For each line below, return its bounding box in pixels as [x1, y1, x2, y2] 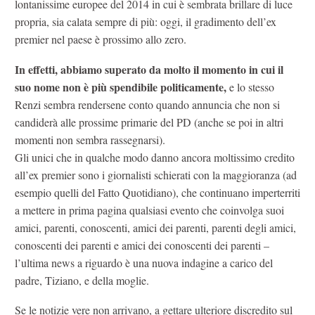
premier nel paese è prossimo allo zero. [15, 31, 186, 46]
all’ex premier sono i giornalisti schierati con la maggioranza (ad [15, 167, 297, 182]
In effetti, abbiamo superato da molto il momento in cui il [15, 60, 283, 77]
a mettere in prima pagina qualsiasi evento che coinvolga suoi [15, 202, 284, 217]
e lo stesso [226, 79, 274, 94]
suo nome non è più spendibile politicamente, [15, 78, 226, 95]
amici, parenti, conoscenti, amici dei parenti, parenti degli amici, [15, 219, 296, 235]
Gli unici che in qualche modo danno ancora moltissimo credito [15, 149, 295, 165]
